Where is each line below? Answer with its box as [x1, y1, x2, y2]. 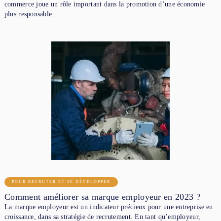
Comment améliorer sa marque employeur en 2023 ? [4, 191, 200, 202]
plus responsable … [4, 10, 61, 18]
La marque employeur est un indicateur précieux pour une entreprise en [4, 203, 213, 211]
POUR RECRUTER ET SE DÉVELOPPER [11, 179, 110, 184]
